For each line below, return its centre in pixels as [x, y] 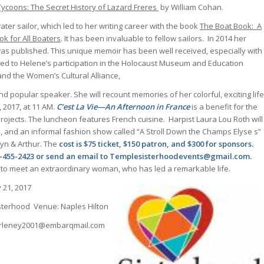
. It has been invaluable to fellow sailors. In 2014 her [154, 38]
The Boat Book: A [231, 26]
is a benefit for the [224, 106]
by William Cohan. [191, 7]
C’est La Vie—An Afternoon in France [123, 106]
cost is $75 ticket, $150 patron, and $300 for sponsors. [156, 143]
